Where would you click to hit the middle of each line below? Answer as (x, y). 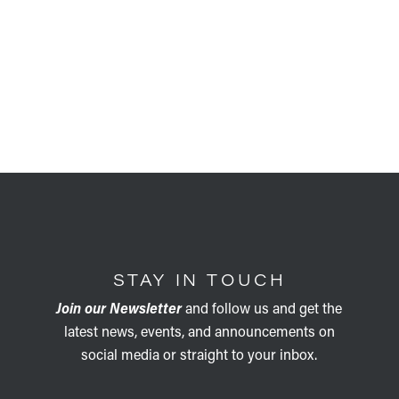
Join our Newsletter (119, 307)
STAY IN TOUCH (199, 279)
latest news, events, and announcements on (199, 330)
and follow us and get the (262, 307)
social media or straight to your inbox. (199, 354)
